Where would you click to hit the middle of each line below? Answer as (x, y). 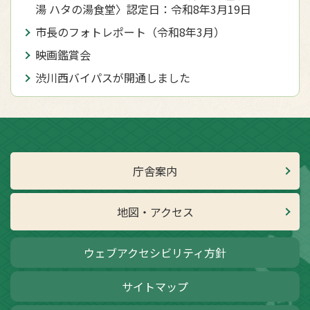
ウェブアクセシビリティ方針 (155, 252)
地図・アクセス (155, 211)
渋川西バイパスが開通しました (113, 77)
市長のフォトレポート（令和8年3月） (130, 31)
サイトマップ (155, 286)
